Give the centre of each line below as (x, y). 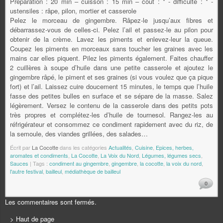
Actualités (120, 148)
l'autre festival (26, 171)
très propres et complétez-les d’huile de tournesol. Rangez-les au (111, 115)
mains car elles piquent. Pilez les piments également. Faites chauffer (111, 58)
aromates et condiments (39, 156)
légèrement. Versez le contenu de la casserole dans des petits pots (111, 106)
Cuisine (144, 148)
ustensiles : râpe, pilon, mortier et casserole (73, 11)
